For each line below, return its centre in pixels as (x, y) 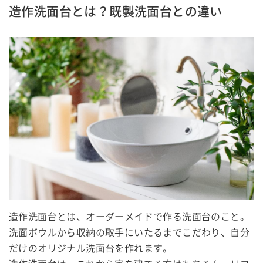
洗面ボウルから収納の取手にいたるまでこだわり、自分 (129, 233)
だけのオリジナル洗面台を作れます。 (91, 249)
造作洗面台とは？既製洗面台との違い (116, 11)
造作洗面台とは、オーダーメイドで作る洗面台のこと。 (129, 217)
